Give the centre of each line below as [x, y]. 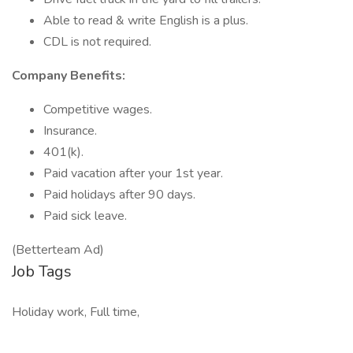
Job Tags [42, 271]
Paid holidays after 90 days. [119, 195]
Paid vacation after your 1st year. [133, 173]
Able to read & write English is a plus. [146, 20]
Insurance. [70, 131]
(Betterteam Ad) [58, 250]
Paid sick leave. [85, 216]
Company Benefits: [69, 76]
